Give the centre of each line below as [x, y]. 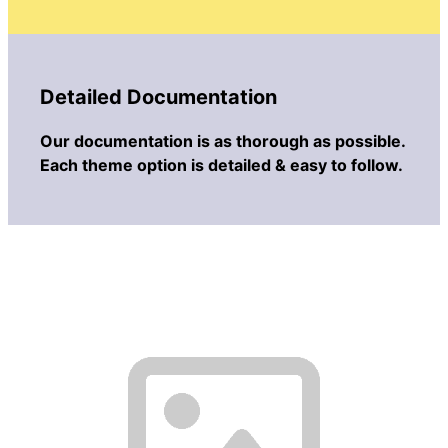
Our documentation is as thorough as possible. [222, 140]
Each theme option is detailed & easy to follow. [221, 164]
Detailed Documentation [158, 97]
